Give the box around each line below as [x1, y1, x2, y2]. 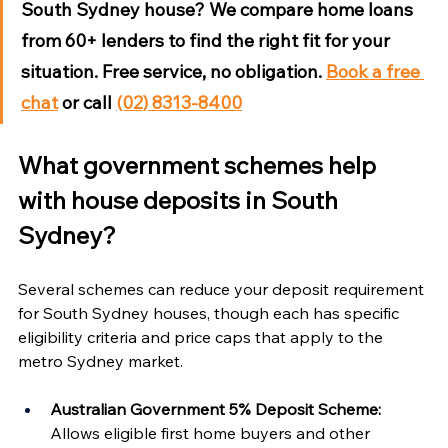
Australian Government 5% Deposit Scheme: [50, 398, 381, 419]
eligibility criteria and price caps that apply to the [18, 326, 387, 347]
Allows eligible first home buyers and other [50, 422, 374, 443]
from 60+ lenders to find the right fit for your [21, 28, 394, 52]
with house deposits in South [18, 184, 343, 215]
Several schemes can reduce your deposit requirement [18, 278, 428, 299]
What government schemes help [18, 149, 381, 180]
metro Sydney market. [18, 350, 183, 371]
